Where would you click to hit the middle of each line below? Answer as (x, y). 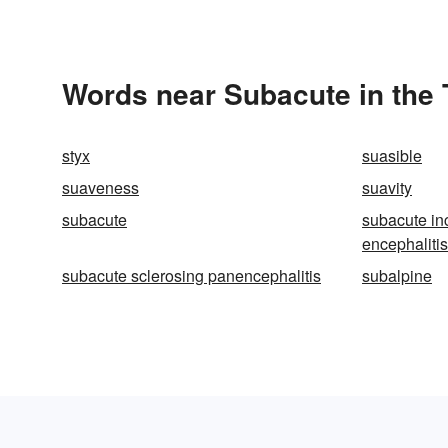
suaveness (100, 187)
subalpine (397, 275)
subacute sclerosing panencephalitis (191, 275)
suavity (387, 187)
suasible (392, 155)
